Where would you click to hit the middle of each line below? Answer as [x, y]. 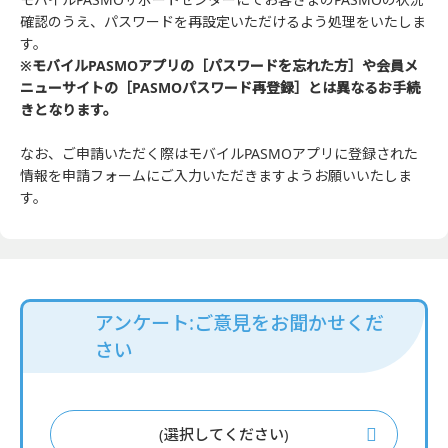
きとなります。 [68, 109]
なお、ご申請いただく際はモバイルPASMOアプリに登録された [219, 153]
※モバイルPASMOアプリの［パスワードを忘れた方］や [198, 65]
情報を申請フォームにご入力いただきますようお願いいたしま [216, 175]
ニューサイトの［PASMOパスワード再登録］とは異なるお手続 [220, 87]
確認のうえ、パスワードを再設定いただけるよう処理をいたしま [223, 21]
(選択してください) [224, 434]
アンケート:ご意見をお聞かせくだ [239, 323]
